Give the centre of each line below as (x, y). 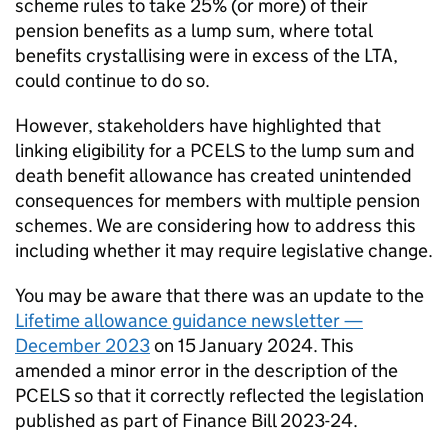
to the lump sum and (330, 150)
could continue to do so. (112, 80)
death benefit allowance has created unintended (213, 175)
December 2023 (82, 345)
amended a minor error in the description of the (206, 370)
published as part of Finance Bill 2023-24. (186, 420)
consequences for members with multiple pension (217, 200)
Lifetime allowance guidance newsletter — (189, 320)
